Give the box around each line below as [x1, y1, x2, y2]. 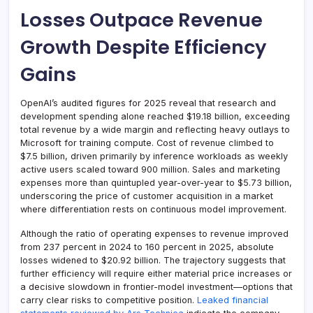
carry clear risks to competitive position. [20, 295, 197, 306]
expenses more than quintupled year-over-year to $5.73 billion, [20, 177, 292, 189]
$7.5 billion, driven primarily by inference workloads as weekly [20, 151, 288, 162]
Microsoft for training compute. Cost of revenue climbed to [20, 138, 274, 149]
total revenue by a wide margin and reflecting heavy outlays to [20, 124, 290, 136]
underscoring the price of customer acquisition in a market [20, 191, 273, 202]
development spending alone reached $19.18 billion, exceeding [20, 111, 290, 122]
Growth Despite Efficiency [20, 34, 266, 61]
